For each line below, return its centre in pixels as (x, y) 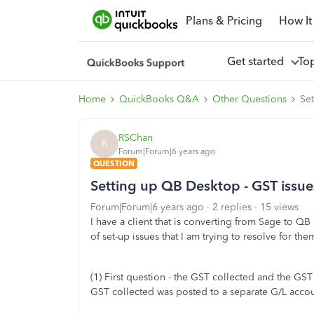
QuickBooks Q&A (159, 99)
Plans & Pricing (224, 20)
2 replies (232, 207)
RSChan (136, 137)
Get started (258, 61)
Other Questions (250, 99)
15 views (279, 207)
